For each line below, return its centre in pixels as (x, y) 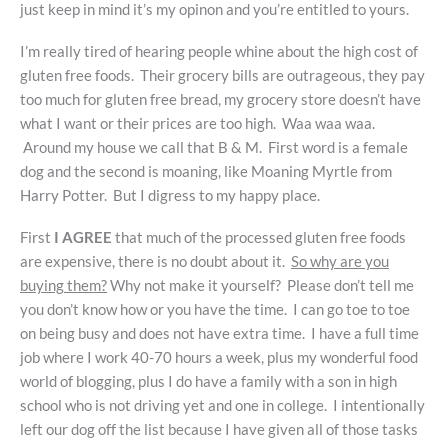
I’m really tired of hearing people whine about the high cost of (219, 51)
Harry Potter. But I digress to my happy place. (170, 195)
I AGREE (83, 238)
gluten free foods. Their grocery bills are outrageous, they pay (222, 75)
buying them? (63, 286)
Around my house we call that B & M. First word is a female (214, 147)
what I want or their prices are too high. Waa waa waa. (197, 123)
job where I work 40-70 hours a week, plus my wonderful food (219, 358)
